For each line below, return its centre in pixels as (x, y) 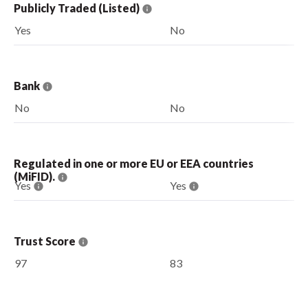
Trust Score (46, 241)
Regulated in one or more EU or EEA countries (134, 163)
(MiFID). (35, 176)
